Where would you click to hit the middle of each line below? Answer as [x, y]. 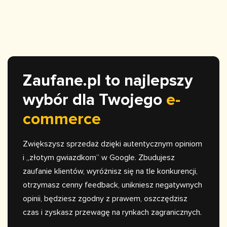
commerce [62, 120]
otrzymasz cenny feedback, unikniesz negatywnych [112, 185]
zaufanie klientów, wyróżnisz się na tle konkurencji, [110, 172]
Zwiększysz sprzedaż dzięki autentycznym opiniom [112, 144]
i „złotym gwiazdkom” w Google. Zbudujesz [99, 158]
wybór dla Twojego [94, 100]
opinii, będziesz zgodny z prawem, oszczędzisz [105, 199]
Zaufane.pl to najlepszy [108, 81]
